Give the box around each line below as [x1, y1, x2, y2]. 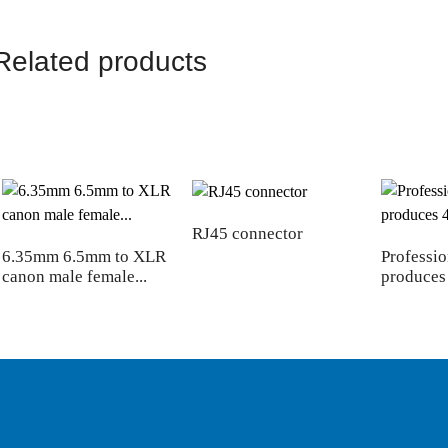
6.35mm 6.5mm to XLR [2, 247, 166, 267]
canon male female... [2, 267, 147, 287]
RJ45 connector [191, 224, 303, 244]
